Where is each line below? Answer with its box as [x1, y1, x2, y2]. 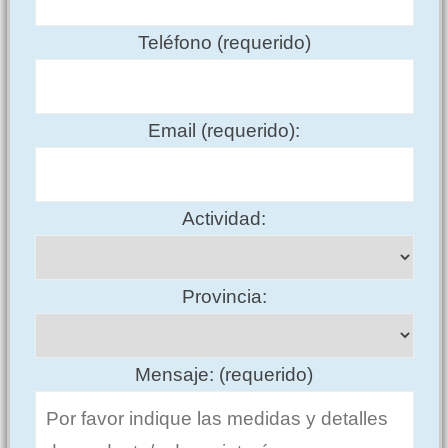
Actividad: [182, 207, 267, 229]
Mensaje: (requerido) [135, 363, 314, 385]
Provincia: [181, 285, 267, 307]
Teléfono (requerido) [137, 31, 311, 53]
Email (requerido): [148, 119, 301, 141]
